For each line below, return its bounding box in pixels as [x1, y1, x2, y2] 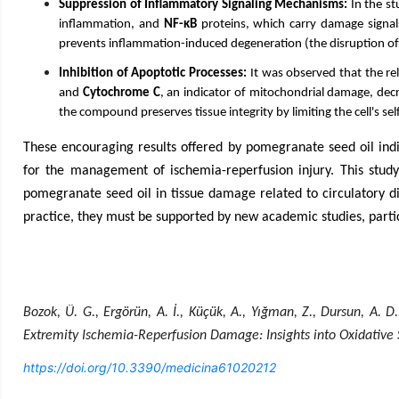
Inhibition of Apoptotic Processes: [59, 67, 248, 80]
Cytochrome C [82, 86, 160, 100]
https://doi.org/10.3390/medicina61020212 [23, 360, 276, 375]
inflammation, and [59, 18, 164, 31]
